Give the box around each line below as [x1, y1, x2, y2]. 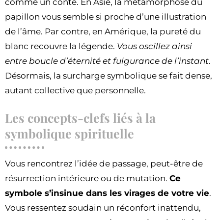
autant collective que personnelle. [5, 85, 146, 96]
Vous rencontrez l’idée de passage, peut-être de [5, 159, 203, 169]
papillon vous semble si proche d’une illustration [5, 12, 206, 22]
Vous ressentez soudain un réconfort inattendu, [5, 203, 201, 213]
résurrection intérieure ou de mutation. [5, 173, 169, 184]
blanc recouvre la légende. [5, 41, 117, 52]
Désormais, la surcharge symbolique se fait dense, [5, 71, 212, 81]
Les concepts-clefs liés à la [5, 110, 156, 126]
